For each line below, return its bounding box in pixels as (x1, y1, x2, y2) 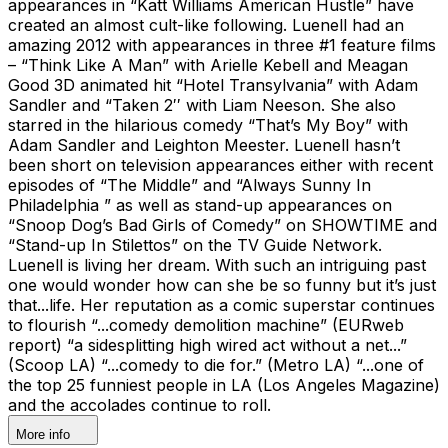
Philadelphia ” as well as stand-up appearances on (8, 194, 392, 215)
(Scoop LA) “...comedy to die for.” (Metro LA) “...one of (8, 354, 424, 375)
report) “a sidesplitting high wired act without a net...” (8, 334, 407, 355)
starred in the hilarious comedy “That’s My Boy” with (8, 114, 408, 135)
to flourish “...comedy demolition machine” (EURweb (8, 314, 404, 335)
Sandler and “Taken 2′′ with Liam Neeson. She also (8, 94, 396, 115)
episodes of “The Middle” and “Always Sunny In (8, 174, 371, 195)
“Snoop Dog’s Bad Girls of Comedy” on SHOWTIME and (8, 214, 437, 235)
